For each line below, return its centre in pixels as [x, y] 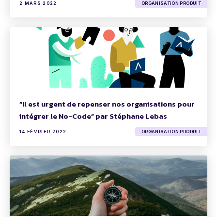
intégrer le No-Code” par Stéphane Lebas [93, 116]
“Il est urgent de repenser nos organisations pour [107, 104]
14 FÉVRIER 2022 [43, 132]
